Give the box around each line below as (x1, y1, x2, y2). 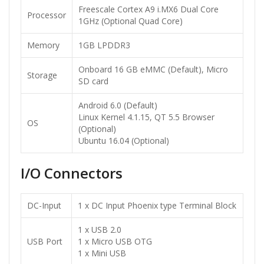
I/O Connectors (21, 163, 123, 183)
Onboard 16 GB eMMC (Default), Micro (78, 64, 228, 75)
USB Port (27, 236, 62, 247)
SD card (78, 75, 108, 87)
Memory (27, 39, 60, 51)
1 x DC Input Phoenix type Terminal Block (78, 200, 236, 212)
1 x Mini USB (78, 247, 126, 259)
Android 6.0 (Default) (78, 100, 157, 111)
